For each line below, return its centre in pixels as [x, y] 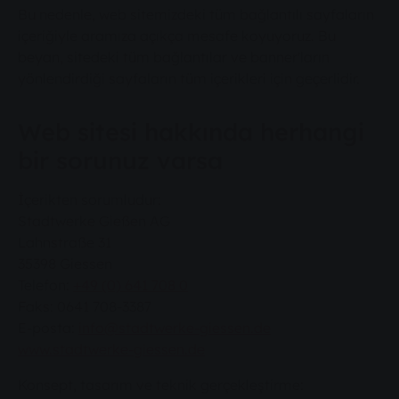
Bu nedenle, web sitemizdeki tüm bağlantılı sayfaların [196, 14]
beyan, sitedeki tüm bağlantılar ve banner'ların [174, 57]
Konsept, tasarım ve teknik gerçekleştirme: [161, 384]
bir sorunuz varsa [120, 160]
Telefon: [45, 285]
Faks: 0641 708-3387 [85, 306]
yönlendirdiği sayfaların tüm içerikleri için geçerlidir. [189, 78]
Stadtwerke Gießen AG [94, 220]
